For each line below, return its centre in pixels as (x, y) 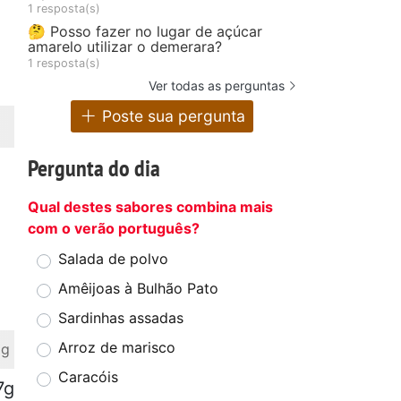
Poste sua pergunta (172, 116)
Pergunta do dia (94, 168)
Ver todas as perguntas (217, 85)
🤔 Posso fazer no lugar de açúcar (145, 31)
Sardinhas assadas (121, 318)
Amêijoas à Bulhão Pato (138, 289)
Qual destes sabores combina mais (150, 207)
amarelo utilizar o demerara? (125, 46)
